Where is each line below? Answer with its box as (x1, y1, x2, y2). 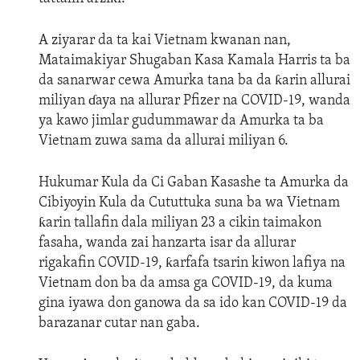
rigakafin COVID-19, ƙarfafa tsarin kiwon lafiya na (39, 256, 346, 272)
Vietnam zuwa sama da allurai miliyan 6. (39, 133, 288, 149)
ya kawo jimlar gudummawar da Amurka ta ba (39, 113, 324, 129)
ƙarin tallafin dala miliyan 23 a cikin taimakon (39, 215, 321, 231)
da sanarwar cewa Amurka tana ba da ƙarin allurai (39, 73, 350, 89)
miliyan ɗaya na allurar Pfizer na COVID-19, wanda (39, 93, 350, 109)
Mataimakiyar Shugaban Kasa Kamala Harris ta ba (39, 53, 350, 69)
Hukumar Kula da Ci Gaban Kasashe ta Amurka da (39, 175, 349, 191)
